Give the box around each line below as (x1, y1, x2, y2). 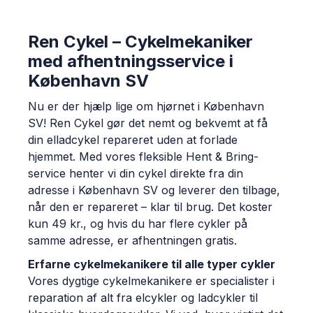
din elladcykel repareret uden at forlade (28, 133, 238, 147)
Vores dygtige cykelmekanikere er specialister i (28, 274, 275, 288)
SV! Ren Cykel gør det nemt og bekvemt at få (28, 116, 268, 130)
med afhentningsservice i (28, 51, 233, 71)
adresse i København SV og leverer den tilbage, (28, 183, 280, 197)
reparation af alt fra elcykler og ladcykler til (28, 291, 258, 305)
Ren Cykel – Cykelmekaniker (28, 31, 253, 52)
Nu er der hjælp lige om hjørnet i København (28, 99, 264, 113)
